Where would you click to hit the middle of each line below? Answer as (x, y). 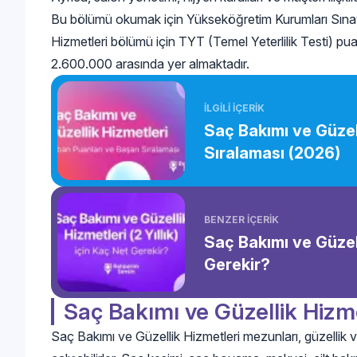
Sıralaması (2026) (272, 153)
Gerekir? (237, 264)
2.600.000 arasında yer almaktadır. (150, 63)
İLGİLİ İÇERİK (234, 108)
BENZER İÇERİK (241, 219)
